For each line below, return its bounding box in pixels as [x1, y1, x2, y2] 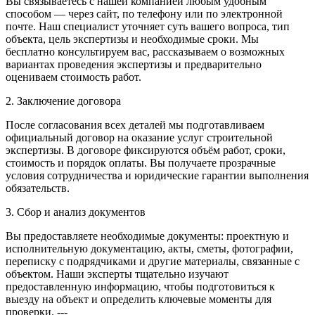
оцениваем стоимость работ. [6, 71, 141, 84]
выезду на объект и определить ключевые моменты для [6, 293, 271, 306]
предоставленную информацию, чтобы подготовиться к [6, 281, 275, 293]
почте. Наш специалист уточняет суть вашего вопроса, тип [6, 20, 290, 33]
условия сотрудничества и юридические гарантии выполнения [6, 169, 309, 182]
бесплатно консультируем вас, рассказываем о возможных [6, 46, 285, 58]
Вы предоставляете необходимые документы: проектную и [6, 230, 289, 243]
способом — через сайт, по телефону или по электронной [6, 8, 283, 20]
